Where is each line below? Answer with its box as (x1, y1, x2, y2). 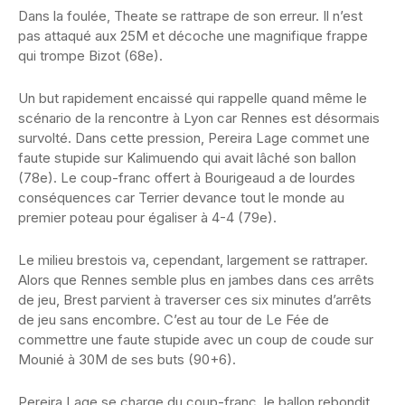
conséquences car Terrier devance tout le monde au (18, 189, 344, 207)
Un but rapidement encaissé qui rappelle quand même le (18, 89, 367, 108)
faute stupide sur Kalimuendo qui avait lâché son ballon (18, 149, 356, 167)
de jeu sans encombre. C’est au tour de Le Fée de (18, 311, 329, 329)
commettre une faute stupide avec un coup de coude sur (18, 331, 373, 349)
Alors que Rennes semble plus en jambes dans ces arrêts (18, 271, 374, 289)
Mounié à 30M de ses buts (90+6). (18, 351, 236, 369)
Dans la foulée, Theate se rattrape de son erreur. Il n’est (18, 7, 363, 25)
